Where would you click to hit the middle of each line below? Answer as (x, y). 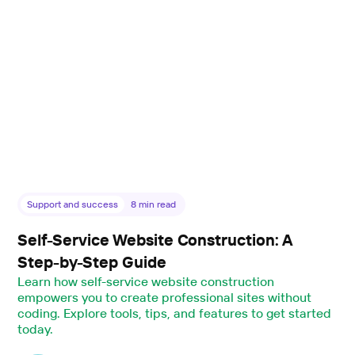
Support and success (73, 204)
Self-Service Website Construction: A (155, 240)
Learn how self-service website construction (146, 282)
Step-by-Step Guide (92, 262)
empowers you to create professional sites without (164, 298)
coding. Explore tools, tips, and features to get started (174, 313)
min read (157, 204)
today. (36, 329)
